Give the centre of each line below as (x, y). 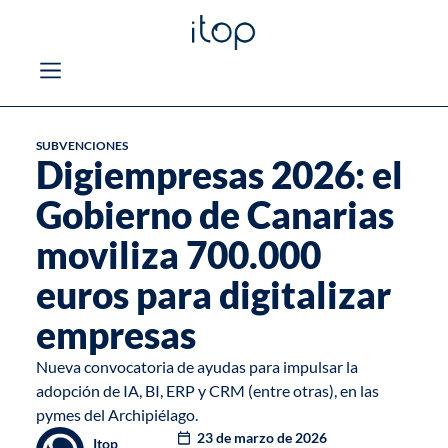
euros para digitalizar (213, 295)
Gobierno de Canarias (214, 215)
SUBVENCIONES (81, 146)
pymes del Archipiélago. (116, 415)
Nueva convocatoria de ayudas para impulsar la (196, 367)
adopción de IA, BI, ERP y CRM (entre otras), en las (207, 391)
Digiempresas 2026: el (219, 175)
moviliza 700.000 (178, 255)
